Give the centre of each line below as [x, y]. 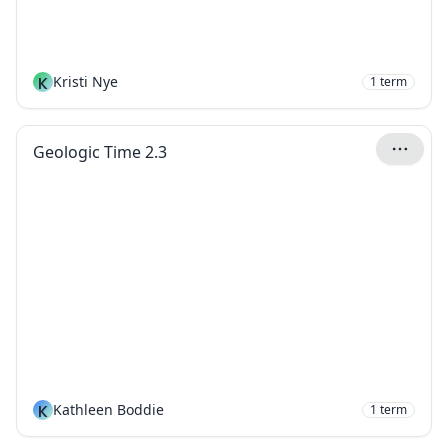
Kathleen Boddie [108, 409]
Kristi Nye [85, 81]
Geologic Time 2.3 [100, 152]
